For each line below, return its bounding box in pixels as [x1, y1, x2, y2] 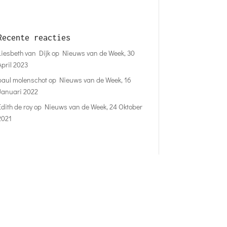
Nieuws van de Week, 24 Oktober [44, 101, 142, 111]
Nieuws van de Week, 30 [62, 48, 135, 58]
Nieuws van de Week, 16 [59, 74, 131, 85]
